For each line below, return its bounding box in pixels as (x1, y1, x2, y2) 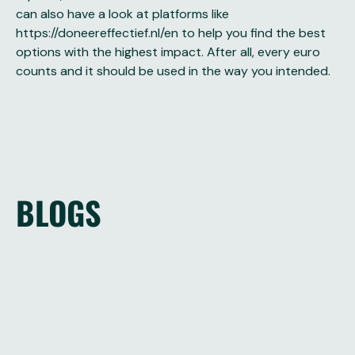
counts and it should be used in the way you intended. (16, 63, 334, 79)
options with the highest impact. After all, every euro (16, 44, 320, 60)
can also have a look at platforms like (16, 6, 229, 22)
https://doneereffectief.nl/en (16, 25, 178, 41)
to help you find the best (178, 25, 326, 41)
